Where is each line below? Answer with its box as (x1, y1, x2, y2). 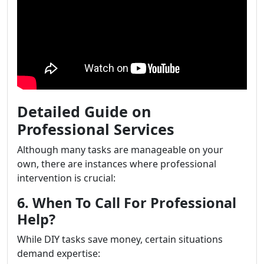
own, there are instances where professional (17, 157, 216, 170)
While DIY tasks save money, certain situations (17, 233, 223, 246)
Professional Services (17, 119, 174, 139)
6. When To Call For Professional (17, 193, 236, 212)
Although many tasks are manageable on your (17, 143, 223, 156)
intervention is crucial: (17, 171, 115, 184)
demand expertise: (17, 247, 100, 260)
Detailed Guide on (17, 101, 151, 121)
